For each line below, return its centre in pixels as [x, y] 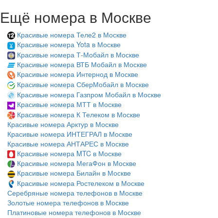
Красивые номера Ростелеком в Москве [81, 183]
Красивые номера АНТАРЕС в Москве [68, 143]
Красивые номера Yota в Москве [69, 45]
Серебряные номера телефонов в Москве [75, 193]
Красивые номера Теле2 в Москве [72, 35]
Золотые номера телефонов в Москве [68, 203]
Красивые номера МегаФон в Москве [77, 163]
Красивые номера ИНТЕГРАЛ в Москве [70, 134]
